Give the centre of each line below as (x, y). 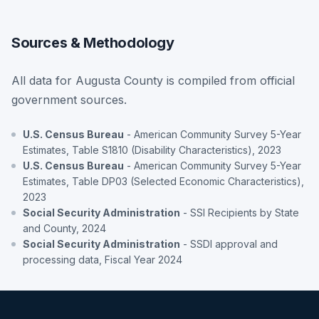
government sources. (69, 99)
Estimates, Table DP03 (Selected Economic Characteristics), (163, 181)
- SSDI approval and (229, 244)
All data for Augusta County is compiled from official (153, 80)
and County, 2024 (64, 228)
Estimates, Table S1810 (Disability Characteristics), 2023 (152, 150)
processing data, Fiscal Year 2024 (103, 259)
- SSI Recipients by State (240, 212)
